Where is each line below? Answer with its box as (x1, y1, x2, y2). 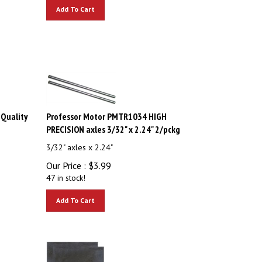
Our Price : (46, 154, 87, 166)
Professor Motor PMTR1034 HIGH (46, 105, 167, 117)
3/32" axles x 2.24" (46, 137, 113, 147)
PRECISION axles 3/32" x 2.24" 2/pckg (46, 118, 181, 130)
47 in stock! (46, 167, 86, 178)
